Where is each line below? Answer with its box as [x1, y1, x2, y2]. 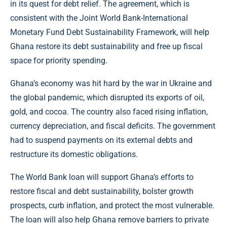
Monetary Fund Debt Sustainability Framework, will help [10, 27, 209, 37]
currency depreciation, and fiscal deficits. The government [10, 121, 215, 131]
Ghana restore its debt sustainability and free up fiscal [10, 42, 203, 52]
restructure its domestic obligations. [10, 149, 138, 160]
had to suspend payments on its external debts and [10, 135, 193, 145]
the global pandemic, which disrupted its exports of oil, [10, 93, 204, 103]
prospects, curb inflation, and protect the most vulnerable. [10, 201, 214, 211]
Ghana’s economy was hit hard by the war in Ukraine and [10, 79, 212, 89]
